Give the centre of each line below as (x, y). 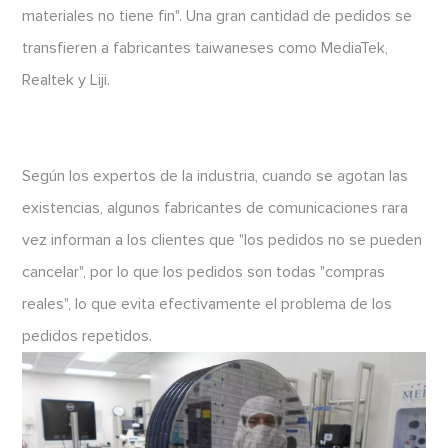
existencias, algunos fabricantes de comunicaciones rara (215, 207)
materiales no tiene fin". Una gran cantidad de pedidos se (217, 15)
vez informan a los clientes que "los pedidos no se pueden (222, 239)
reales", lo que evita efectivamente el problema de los (207, 303)
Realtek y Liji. (66, 79)
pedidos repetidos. (87, 335)
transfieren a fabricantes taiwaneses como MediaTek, (205, 47)
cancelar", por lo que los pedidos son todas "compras (204, 271)
